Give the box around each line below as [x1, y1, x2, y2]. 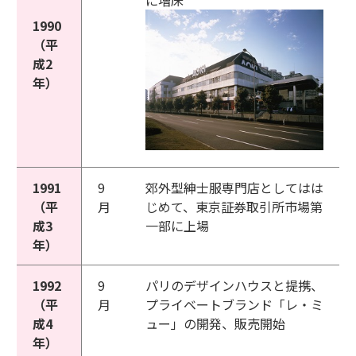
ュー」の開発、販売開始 [145, 314, 285, 333]
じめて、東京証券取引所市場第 [145, 197, 323, 216]
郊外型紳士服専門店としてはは [145, 178, 323, 197]
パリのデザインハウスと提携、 [145, 276, 323, 295]
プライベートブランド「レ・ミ [145, 295, 323, 314]
